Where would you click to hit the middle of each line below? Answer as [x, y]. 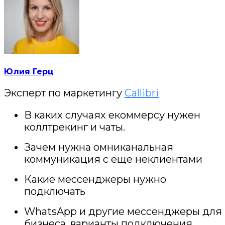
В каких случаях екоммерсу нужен [112, 115]
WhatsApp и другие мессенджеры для [123, 212]
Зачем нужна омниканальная [99, 147]
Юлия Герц [29, 71]
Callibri [142, 93]
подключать [55, 192]
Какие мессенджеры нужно [95, 180]
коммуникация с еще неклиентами [113, 159]
